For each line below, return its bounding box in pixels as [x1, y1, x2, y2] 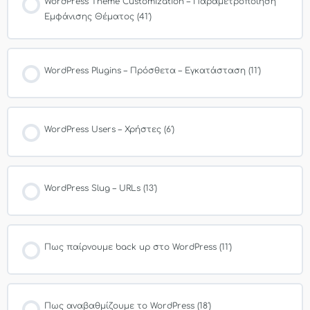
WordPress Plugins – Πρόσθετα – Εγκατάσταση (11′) [44, 65, 261, 75]
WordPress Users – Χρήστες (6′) [44, 124, 174, 134]
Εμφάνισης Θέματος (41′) [44, 11, 152, 21]
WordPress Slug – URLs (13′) [44, 183, 157, 193]
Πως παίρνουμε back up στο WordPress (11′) [44, 241, 232, 252]
